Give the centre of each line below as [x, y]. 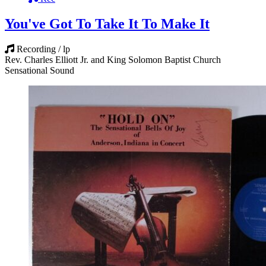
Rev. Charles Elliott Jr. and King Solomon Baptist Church [113, 59]
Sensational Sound [39, 70]
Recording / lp [43, 49]
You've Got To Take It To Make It [107, 23]
